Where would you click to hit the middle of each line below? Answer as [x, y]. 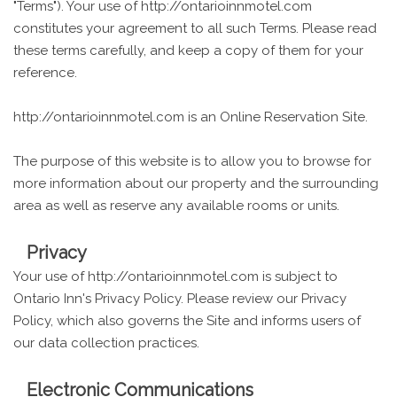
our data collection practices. [106, 343]
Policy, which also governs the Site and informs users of [187, 320]
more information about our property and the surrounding [196, 183]
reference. [45, 72]
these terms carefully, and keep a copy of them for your [188, 50]
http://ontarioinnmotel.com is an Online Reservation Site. [191, 117]
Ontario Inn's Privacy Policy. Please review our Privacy [180, 298]
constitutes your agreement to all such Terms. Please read [195, 28]
